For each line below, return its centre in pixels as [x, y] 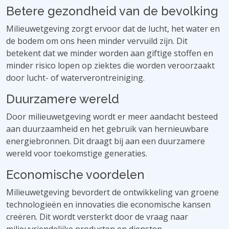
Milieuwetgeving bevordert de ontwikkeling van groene [112, 192]
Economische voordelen [75, 175]
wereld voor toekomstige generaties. [77, 153]
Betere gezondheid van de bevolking [112, 11]
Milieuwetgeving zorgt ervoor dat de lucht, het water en [113, 29]
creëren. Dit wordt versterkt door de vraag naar [97, 217]
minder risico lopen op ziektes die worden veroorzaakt [110, 65]
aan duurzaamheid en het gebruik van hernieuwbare [107, 129]
